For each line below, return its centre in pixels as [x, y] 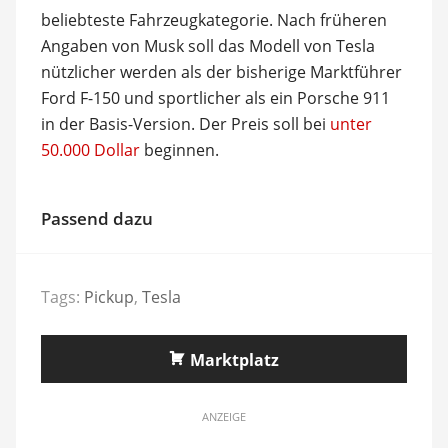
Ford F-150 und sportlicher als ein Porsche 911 [215, 97]
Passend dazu [96, 218]
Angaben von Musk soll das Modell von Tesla [207, 45]
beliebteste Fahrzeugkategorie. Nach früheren [213, 19]
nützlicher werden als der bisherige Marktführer [221, 71]
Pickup [108, 297]
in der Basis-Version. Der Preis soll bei [185, 123]
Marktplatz [234, 360]
